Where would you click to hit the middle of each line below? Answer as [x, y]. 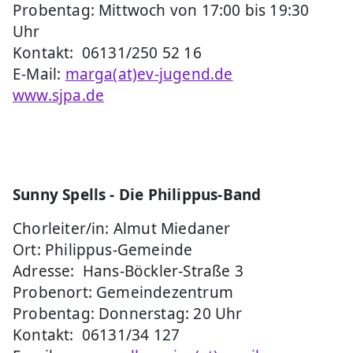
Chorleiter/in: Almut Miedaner [122, 228]
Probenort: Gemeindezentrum [123, 292]
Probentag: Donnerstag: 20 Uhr [128, 313]
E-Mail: [39, 74]
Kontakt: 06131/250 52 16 [107, 52]
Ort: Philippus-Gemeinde [103, 249]
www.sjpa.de [59, 95]
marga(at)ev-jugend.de [149, 74]
